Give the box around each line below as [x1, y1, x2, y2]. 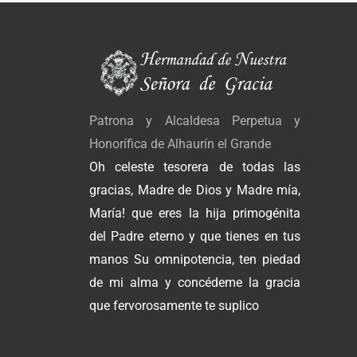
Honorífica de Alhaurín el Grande [89, 135, 271, 151]
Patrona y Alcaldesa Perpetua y [89, 112, 300, 128]
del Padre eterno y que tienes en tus [89, 228, 300, 244]
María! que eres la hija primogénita [89, 205, 300, 221]
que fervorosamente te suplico [89, 297, 259, 313]
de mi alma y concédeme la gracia [89, 274, 300, 290]
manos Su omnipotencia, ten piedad [89, 251, 300, 267]
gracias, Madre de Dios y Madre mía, [89, 182, 300, 198]
